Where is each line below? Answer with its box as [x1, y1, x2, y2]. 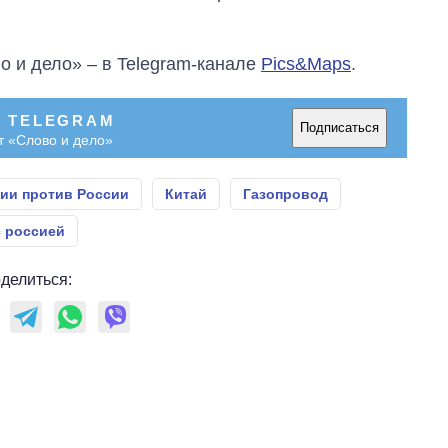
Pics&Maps [261, 53, 351, 74]
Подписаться [300, 120, 379, 135]
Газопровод [243, 185, 328, 202]
